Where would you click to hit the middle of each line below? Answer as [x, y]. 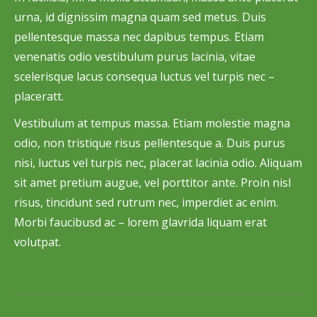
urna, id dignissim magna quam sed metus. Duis [140, 17]
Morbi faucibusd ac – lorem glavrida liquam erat [140, 222]
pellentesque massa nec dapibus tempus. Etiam [139, 37]
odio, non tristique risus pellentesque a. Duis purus [150, 143]
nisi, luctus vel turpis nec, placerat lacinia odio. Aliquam [158, 163]
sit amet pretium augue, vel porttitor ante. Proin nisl [152, 183]
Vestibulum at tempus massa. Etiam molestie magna [152, 123]
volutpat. [38, 242]
